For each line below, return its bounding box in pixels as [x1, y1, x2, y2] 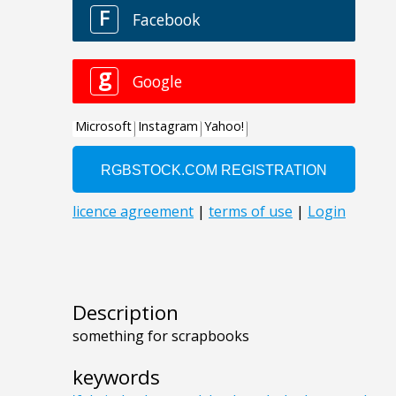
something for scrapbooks [72, 326, 249, 346]
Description [72, 299, 179, 327]
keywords [72, 363, 160, 392]
